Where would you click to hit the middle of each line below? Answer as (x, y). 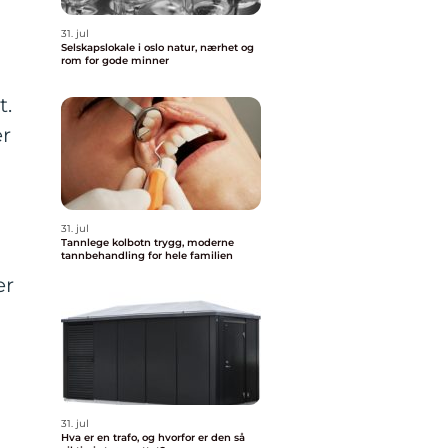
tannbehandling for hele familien (147, 255)
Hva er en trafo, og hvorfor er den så (153, 437)
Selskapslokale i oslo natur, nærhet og (114, 47)
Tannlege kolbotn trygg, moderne (107, 242)
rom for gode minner (115, 60)
